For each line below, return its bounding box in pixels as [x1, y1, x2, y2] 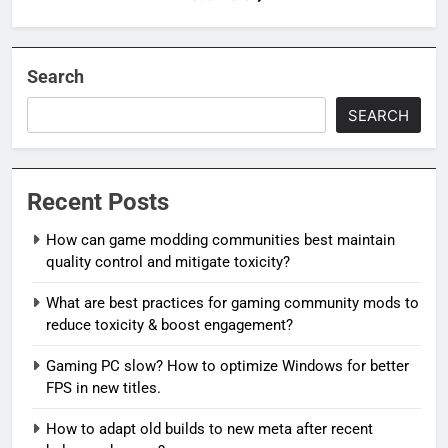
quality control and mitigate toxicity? [46, 252, 290, 271]
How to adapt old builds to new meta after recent [46, 419, 373, 438]
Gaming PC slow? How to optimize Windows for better [46, 356, 409, 375]
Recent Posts [27, 187, 169, 216]
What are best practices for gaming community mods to [46, 293, 419, 312]
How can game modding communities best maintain [46, 230, 395, 249]
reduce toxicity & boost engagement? [46, 315, 293, 334]
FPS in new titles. [46, 378, 161, 397]
